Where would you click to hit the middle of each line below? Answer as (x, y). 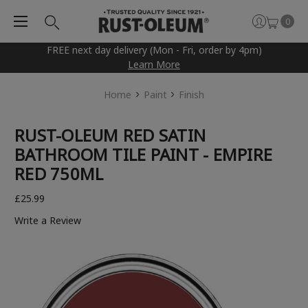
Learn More (154, 65)
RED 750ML (59, 174)
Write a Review (48, 221)
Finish (192, 95)
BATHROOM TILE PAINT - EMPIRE (143, 155)
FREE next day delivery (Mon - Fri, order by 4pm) (154, 50)
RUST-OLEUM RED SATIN (110, 135)
